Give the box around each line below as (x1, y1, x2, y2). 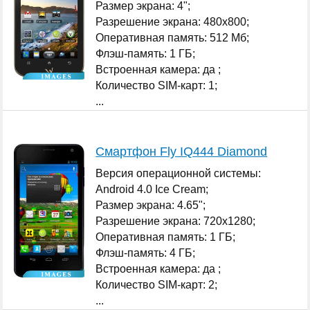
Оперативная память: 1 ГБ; (95, 230, 236, 243)
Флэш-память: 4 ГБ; (95, 246, 196, 259)
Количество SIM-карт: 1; (95, 79, 218, 91)
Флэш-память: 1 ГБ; (95, 47, 196, 60)
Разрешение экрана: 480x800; (95, 15, 250, 28)
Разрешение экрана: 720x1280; (95, 215, 256, 227)
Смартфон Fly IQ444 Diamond (95, 144, 268, 158)
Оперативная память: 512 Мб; (95, 31, 250, 44)
